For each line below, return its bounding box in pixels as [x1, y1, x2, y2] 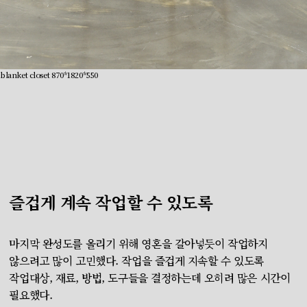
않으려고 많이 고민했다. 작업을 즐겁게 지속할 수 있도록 [9, 252, 264, 269]
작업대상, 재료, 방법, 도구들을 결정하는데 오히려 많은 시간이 [9, 269, 291, 286]
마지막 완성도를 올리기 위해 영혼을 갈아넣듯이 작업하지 [9, 235, 268, 251]
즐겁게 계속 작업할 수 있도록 [9, 189, 213, 214]
